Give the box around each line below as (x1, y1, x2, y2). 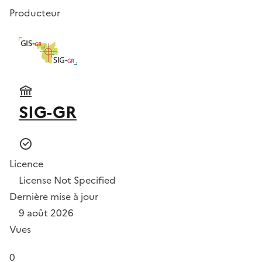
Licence (9, 156, 43, 171)
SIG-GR (19, 99, 77, 125)
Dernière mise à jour (9, 189, 98, 204)
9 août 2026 (19, 205, 74, 220)
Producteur (9, 5, 60, 20)
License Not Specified (19, 173, 116, 187)
